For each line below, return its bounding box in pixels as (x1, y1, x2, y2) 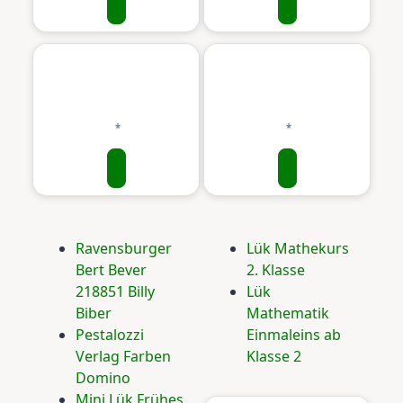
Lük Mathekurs (246, 238, 349, 258)
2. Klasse (246, 260, 305, 280)
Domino (76, 368, 130, 388)
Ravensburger (76, 238, 172, 258)
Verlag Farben (76, 346, 171, 366)
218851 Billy (76, 282, 155, 301)
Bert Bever (76, 260, 147, 280)
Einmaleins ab (246, 325, 341, 345)
